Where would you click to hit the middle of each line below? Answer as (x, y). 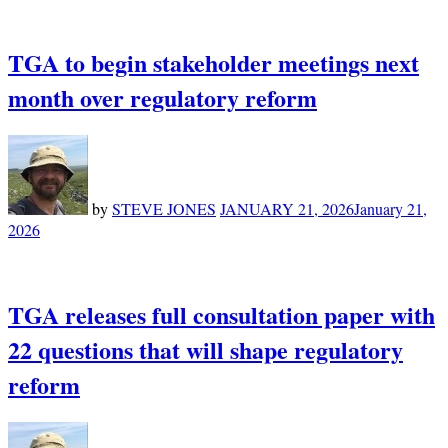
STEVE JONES (164, 208)
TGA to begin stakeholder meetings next (213, 62)
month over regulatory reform (162, 97)
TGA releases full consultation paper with (221, 314)
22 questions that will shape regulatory (205, 349)
